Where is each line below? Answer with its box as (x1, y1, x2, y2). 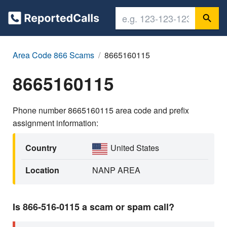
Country (25, 142, 57, 154)
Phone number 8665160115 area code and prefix (13, 104, 189, 116)
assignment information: (13, 117, 98, 129)
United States (110, 142, 159, 154)
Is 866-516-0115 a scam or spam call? (13, 200, 174, 213)
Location (25, 164, 59, 176)
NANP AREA (92, 164, 140, 176)
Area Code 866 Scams (13, 49, 94, 61)
